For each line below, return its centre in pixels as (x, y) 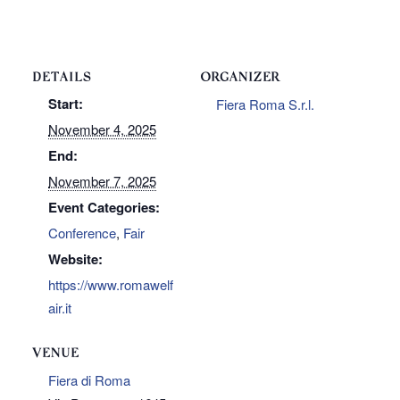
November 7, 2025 (102, 181)
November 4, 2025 (102, 129)
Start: (66, 104)
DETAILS (62, 79)
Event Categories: (104, 207)
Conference (82, 233)
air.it (60, 308)
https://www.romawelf (111, 284)
